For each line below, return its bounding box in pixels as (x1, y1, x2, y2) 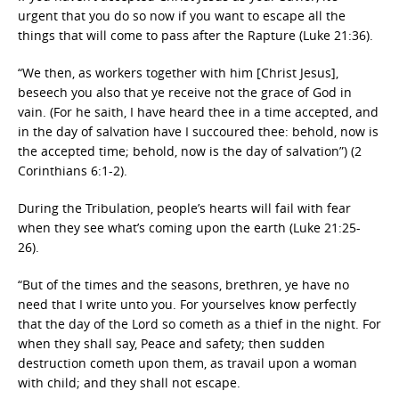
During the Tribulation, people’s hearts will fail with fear (18, 199, 351, 216)
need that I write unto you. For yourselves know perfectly (18, 296, 356, 313)
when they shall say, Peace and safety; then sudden (18, 335, 325, 352)
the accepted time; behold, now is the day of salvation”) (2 (18, 142, 362, 159)
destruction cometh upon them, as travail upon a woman (18, 354, 357, 371)
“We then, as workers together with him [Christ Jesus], (18, 64, 338, 81)
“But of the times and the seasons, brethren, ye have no (18, 276, 349, 293)
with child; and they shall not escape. (18, 374, 240, 391)
